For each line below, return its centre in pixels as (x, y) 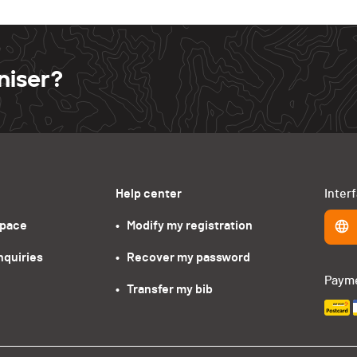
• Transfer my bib (164, 290)
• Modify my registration (184, 226)
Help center (148, 194)
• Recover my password (182, 258)
